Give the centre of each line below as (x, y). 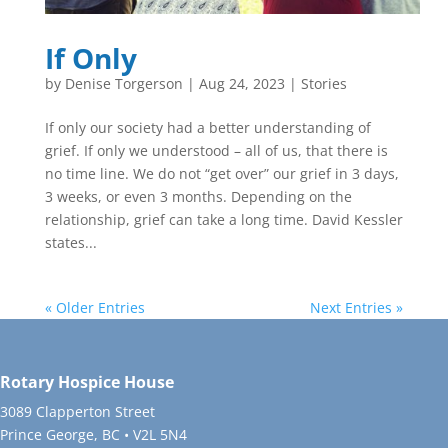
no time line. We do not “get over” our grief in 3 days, (221, 173)
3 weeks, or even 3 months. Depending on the (198, 196)
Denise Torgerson (123, 83)
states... (70, 242)
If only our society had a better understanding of (207, 127)
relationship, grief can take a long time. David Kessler (223, 219)
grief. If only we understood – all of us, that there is (216, 150)
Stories (323, 83)
